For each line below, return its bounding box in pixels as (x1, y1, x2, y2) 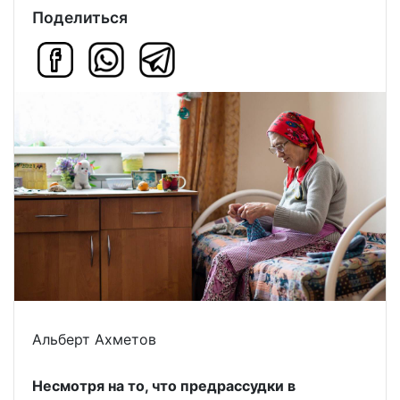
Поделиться (32, 8, 128, 28)
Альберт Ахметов (32, 330, 156, 349)
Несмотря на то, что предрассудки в (32, 377, 296, 396)
